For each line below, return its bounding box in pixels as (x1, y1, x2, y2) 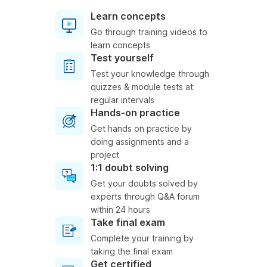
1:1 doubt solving (91, 162, 169, 174)
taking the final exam (91, 246, 173, 257)
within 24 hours (91, 204, 150, 215)
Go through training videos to (91, 27, 207, 38)
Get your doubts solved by (91, 178, 198, 189)
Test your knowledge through (91, 69, 209, 79)
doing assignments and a (91, 136, 189, 147)
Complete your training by (91, 233, 194, 244)
